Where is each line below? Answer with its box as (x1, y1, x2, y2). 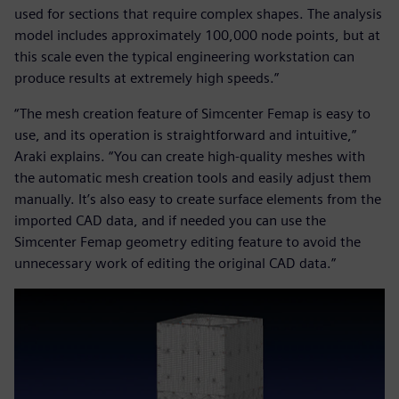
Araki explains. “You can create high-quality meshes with (14, 148, 365, 166)
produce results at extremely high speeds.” (14, 69, 279, 87)
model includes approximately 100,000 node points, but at (14, 27, 380, 45)
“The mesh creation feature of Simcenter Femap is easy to (14, 105, 370, 123)
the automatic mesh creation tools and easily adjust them (14, 169, 371, 187)
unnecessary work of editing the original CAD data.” (14, 255, 336, 273)
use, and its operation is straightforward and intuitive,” (14, 126, 356, 144)
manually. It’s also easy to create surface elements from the (14, 191, 381, 208)
